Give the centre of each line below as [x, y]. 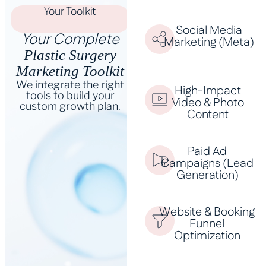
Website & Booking [207, 212]
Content [208, 115]
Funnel [207, 224]
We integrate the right [70, 85]
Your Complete [70, 40]
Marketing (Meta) [209, 42]
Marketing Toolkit [70, 71]
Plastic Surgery [70, 55]
